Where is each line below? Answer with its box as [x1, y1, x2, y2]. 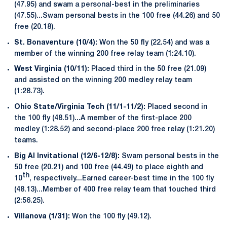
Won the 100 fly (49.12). [72, 213, 152, 220]
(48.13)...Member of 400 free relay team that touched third [14, 186, 216, 193]
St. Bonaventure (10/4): [14, 39, 99, 46]
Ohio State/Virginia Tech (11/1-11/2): [14, 104, 145, 110]
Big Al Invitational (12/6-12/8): [14, 153, 122, 160]
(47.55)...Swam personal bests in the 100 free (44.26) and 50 [14, 12, 220, 19]
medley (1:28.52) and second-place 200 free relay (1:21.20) [14, 126, 215, 133]
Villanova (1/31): [14, 213, 72, 220]
